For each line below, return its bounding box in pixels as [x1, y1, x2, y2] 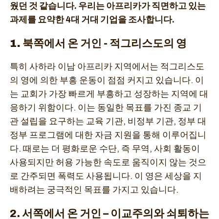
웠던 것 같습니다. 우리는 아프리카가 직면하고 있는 [10, 1, 206, 11]
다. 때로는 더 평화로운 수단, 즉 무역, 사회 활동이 [10, 144, 200, 153]
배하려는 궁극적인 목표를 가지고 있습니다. [10, 185, 178, 195]
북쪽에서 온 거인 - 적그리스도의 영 [22, 38, 187, 49]
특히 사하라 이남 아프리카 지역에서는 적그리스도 [10, 62, 204, 71]
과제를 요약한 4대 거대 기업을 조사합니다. [10, 15, 175, 24]
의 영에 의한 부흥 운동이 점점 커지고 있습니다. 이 [10, 76, 204, 85]
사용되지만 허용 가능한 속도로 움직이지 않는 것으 [10, 158, 206, 167]
